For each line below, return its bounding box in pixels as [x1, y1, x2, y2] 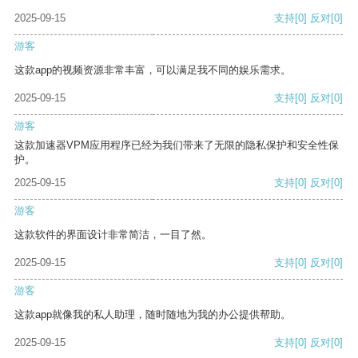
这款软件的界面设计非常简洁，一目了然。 [14, 229, 212, 241]
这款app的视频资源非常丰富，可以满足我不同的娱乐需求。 [14, 64, 291, 77]
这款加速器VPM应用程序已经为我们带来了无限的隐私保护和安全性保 [14, 139, 339, 152]
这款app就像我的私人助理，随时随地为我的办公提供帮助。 [14, 308, 291, 321]
